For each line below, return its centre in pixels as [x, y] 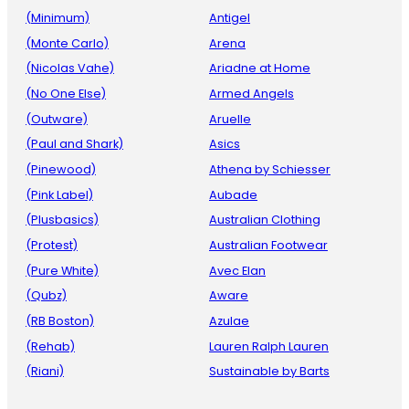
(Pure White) [62, 270]
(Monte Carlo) [67, 43]
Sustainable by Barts [269, 372]
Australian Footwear [268, 245]
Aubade [233, 194]
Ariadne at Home [260, 68]
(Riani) [45, 372]
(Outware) [57, 119]
